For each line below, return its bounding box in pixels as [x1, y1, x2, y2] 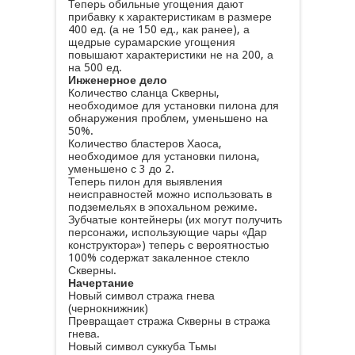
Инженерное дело [67, 74, 167, 86]
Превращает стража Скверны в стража [67, 315, 270, 327]
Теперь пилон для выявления [67, 175, 223, 188]
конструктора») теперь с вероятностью [67, 239, 269, 251]
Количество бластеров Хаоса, [67, 137, 222, 150]
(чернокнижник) [67, 302, 148, 315]
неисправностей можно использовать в [67, 188, 272, 200]
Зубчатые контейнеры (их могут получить [67, 213, 282, 226]
